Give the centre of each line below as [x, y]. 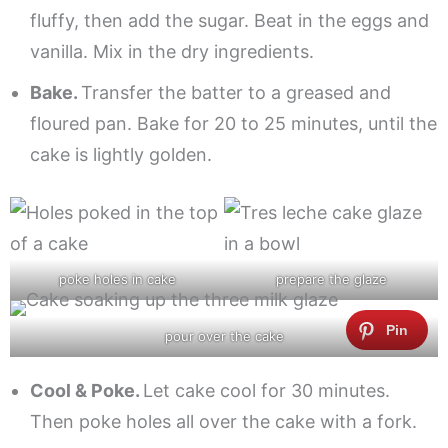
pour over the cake [224, 336]
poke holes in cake [117, 279]
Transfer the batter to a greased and [236, 93]
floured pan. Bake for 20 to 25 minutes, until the [233, 124]
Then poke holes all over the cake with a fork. [223, 422]
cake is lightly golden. [121, 155]
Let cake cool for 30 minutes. [266, 391]
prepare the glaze [331, 279]
